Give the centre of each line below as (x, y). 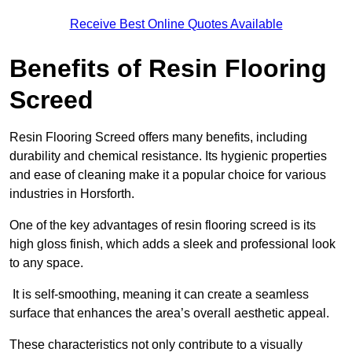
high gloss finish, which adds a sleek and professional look (172, 244)
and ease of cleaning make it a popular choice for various (168, 175)
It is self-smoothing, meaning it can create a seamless (159, 295)
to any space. (46, 263)
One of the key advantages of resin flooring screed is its (163, 225)
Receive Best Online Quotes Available (176, 24)
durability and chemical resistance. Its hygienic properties (168, 156)
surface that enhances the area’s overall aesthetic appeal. (171, 313)
